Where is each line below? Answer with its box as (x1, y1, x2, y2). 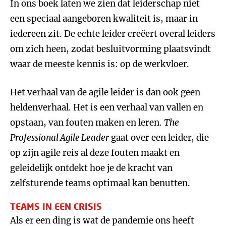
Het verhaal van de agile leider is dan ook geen (10, 87, 200, 98)
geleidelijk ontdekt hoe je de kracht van (10, 162, 173, 174)
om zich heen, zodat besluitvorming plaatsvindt (10, 43, 211, 54)
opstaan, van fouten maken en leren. (10, 117, 164, 128)
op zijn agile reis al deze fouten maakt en (10, 147, 180, 158)
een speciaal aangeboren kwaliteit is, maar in (10, 13, 198, 24)
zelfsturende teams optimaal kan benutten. (10, 178, 190, 189)
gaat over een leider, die (109, 132, 209, 143)
